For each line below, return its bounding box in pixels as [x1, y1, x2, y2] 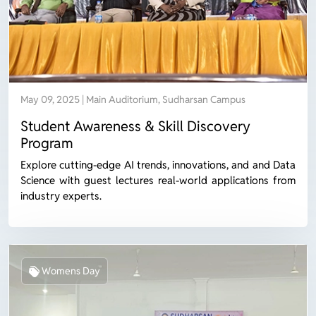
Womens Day [41, 264, 100, 277]
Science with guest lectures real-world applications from [20, 173, 296, 187]
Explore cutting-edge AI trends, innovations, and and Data [20, 157, 296, 171]
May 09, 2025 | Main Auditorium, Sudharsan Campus [20, 92, 245, 106]
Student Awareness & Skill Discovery [20, 116, 250, 135]
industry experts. [20, 188, 102, 202]
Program [20, 133, 73, 152]
